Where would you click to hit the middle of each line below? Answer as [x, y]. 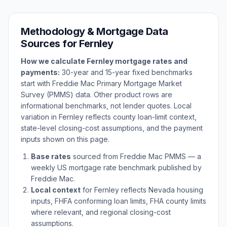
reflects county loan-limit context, [140, 117]
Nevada [162, 190]
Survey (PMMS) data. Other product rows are [97, 94]
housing [189, 190]
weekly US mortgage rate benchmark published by [116, 167]
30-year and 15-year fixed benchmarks [126, 72]
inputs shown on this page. [65, 139]
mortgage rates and [150, 61]
